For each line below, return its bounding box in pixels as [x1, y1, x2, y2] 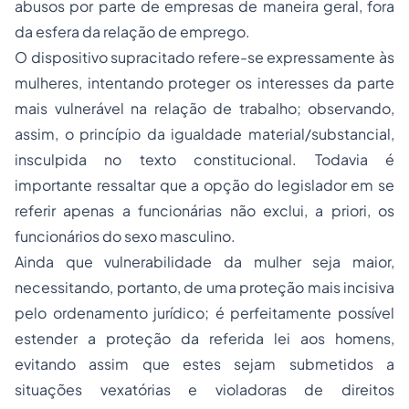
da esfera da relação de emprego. [15, 22, 250, 41]
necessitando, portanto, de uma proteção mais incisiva [15, 278, 394, 297]
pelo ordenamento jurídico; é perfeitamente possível [15, 303, 394, 322]
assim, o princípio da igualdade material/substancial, [15, 124, 394, 143]
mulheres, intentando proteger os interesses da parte [15, 73, 394, 92]
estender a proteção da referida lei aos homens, [15, 329, 394, 348]
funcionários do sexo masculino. [15, 226, 236, 246]
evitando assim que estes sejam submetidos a [15, 354, 394, 373]
